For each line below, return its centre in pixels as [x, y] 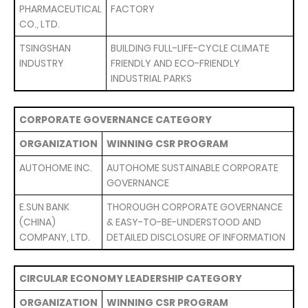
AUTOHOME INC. [56, 168]
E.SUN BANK [44, 207]
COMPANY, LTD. [55, 237]
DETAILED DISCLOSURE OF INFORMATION [196, 237]
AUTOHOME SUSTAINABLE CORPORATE [192, 168]
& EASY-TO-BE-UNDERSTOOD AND [184, 222]
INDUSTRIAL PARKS [151, 78]
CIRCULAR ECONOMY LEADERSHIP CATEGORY [131, 278]
